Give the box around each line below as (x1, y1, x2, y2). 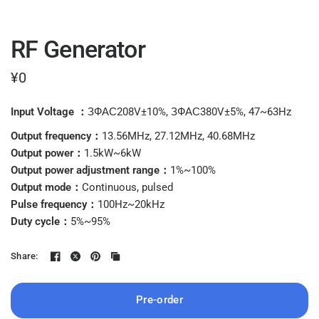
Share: (11, 251, 38, 261)
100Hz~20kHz (98, 197, 165, 211)
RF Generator (11, 34, 145, 63)
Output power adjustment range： (11, 163, 171, 177)
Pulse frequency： (11, 197, 98, 211)
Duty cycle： (11, 214, 71, 228)
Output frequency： (11, 129, 103, 142)
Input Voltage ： (11, 105, 88, 118)
